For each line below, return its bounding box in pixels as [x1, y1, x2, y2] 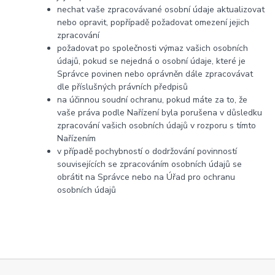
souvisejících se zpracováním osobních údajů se [57, 158, 242, 170]
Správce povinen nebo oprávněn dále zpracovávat [57, 68, 254, 80]
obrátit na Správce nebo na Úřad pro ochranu [57, 171, 236, 183]
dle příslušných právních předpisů [57, 80, 188, 93]
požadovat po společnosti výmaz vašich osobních [57, 42, 249, 54]
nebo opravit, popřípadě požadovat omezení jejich [57, 16, 250, 28]
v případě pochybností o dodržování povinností [57, 145, 238, 157]
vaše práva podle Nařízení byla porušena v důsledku [57, 106, 263, 118]
